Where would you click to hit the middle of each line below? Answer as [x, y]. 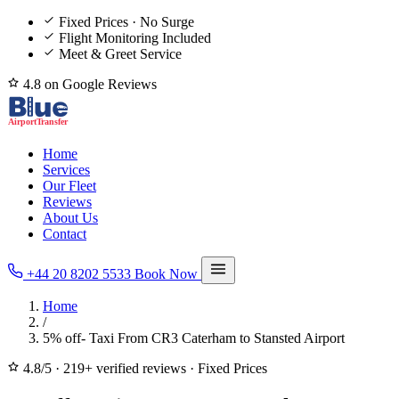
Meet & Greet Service [120, 54]
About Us [70, 218]
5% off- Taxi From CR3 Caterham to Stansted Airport [194, 338]
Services [66, 170]
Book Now [168, 274]
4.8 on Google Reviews [88, 84]
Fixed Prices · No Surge [126, 22]
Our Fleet [69, 186]
